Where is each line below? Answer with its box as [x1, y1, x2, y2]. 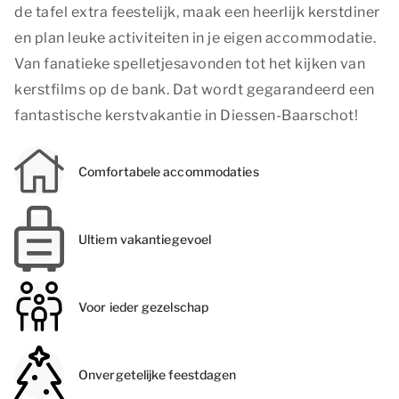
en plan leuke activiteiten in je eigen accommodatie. [14, 29, 376, 46]
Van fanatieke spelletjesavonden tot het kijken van [14, 55, 365, 72]
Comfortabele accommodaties [78, 163, 259, 179]
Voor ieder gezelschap [78, 298, 209, 314]
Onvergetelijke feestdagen [78, 366, 237, 382]
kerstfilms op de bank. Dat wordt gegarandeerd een [14, 81, 375, 98]
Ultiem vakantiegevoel [78, 231, 212, 247]
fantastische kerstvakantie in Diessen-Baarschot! [14, 107, 358, 124]
